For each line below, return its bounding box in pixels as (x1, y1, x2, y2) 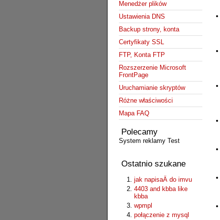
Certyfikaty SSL (118, 38, 164, 46)
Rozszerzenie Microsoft (118, 63, 186, 71)
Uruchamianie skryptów (118, 83, 185, 91)
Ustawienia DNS (118, 12, 165, 20)
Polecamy (121, 127, 158, 137)
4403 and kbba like (134, 185, 188, 192)
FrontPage (118, 71, 148, 79)
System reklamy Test (118, 137, 180, 144)
